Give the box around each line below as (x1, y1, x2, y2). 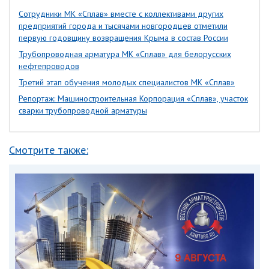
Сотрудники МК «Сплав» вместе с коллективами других (19, 8, 223, 20)
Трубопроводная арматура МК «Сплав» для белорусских (19, 49, 231, 60)
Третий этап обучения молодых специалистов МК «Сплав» (19, 77, 235, 88)
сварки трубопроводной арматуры (19, 105, 147, 116)
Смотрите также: (9, 143, 88, 157)
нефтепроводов (19, 61, 79, 72)
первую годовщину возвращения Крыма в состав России (19, 32, 228, 44)
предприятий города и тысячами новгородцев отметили (19, 20, 228, 32)
